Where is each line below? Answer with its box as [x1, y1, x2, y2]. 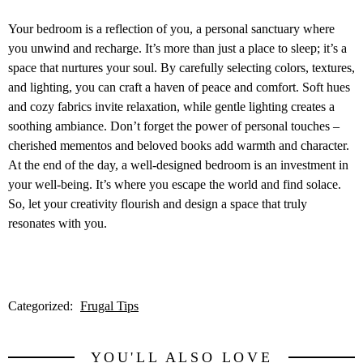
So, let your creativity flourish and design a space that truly [8, 196, 307, 211]
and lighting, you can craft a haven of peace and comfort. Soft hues [8, 79, 350, 94]
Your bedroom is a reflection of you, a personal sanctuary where [8, 21, 335, 36]
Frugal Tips [80, 299, 139, 314]
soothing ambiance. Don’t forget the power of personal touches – [8, 118, 340, 133]
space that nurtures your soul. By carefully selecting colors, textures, [8, 60, 355, 75]
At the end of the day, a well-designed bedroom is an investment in [8, 157, 348, 172]
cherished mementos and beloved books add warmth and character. [8, 138, 349, 152]
